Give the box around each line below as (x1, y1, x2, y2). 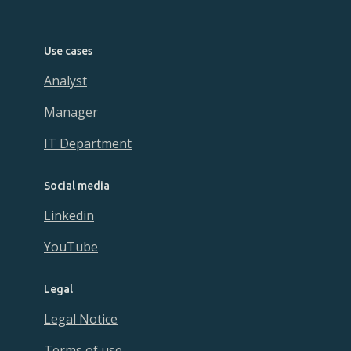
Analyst (44, 72, 87, 89)
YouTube (44, 238, 98, 255)
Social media (44, 179, 110, 192)
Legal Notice (44, 310, 118, 327)
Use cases (44, 45, 92, 57)
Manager (44, 103, 98, 121)
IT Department (44, 135, 132, 152)
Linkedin (44, 207, 94, 224)
